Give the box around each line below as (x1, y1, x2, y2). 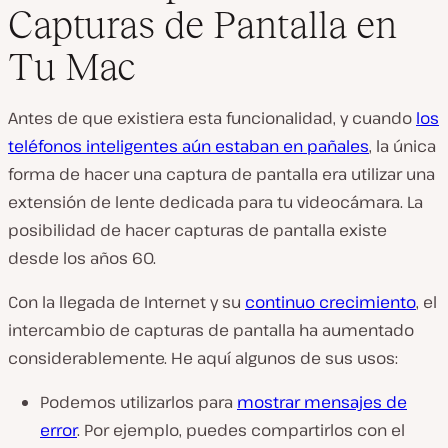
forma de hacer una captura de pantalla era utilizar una (8, 163, 435, 185)
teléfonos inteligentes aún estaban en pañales (8, 135, 369, 157)
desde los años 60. (8, 247, 156, 269)
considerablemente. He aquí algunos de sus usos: (8, 347, 398, 369)
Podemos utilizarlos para (40, 391, 237, 413)
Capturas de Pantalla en (8, 3, 397, 46)
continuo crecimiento (245, 291, 416, 313)
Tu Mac (8, 45, 136, 88)
